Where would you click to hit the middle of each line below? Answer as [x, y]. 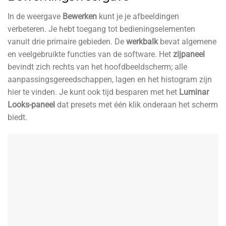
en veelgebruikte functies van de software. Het [90, 54]
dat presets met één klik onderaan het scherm [136, 104]
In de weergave [35, 16]
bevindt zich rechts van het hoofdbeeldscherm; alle [97, 67]
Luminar [194, 92]
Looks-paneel [31, 104]
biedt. [17, 117]
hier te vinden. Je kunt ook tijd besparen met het [93, 92]
